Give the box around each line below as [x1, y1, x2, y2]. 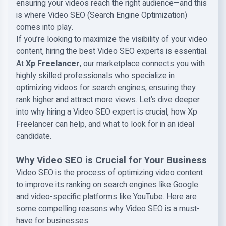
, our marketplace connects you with [80, 58, 205, 70]
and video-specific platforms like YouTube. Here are [16, 191, 197, 203]
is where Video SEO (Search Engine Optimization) [16, 9, 187, 21]
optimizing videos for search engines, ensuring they [16, 82, 196, 94]
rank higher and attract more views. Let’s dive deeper [16, 94, 200, 106]
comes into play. [16, 21, 73, 33]
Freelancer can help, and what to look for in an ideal [16, 118, 194, 130]
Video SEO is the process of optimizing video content [16, 166, 203, 179]
